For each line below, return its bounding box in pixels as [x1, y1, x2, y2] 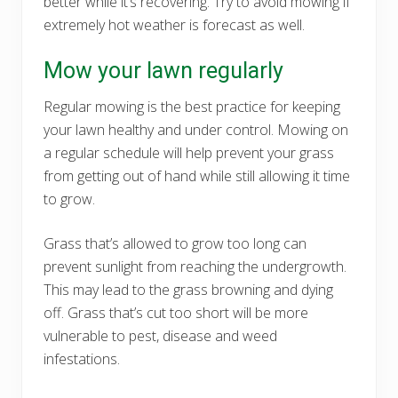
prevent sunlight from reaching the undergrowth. [44, 256, 346, 276]
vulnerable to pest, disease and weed [44, 325, 277, 346]
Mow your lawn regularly [44, 57, 283, 84]
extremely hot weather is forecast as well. [44, 14, 305, 35]
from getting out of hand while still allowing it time [44, 165, 350, 186]
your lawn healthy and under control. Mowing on [44, 119, 348, 139]
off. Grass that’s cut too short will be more [44, 302, 308, 322]
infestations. [44, 348, 120, 369]
